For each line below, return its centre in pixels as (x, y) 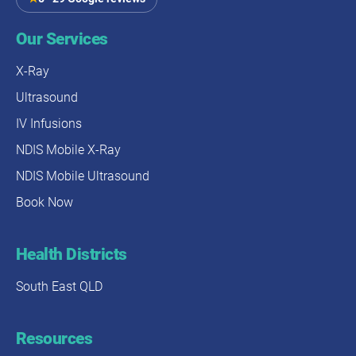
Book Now (44, 203)
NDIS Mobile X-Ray (68, 150)
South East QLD (59, 287)
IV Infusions (49, 124)
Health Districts (72, 255)
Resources (54, 339)
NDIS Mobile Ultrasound (83, 176)
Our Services (62, 39)
